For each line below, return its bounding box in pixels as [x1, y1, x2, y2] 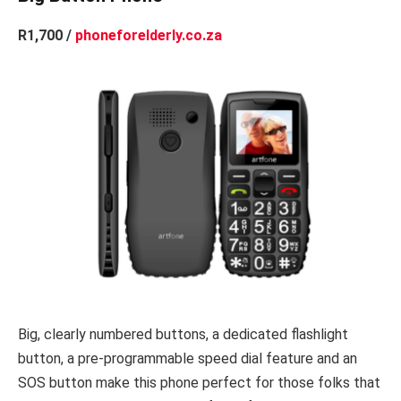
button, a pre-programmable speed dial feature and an [18, 350, 357, 368]
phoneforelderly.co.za [75, 26, 222, 44]
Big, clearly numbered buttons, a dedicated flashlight [18, 326, 348, 344]
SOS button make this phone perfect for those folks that [18, 374, 380, 392]
